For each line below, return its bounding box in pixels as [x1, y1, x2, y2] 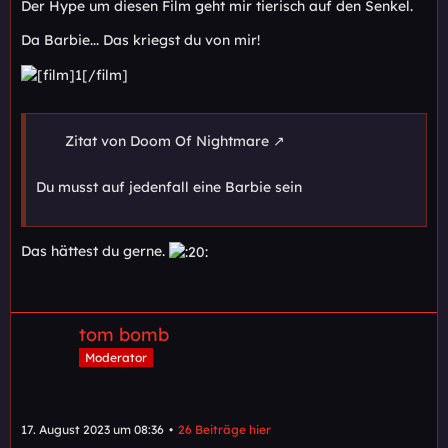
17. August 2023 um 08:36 [21, 422, 164, 438]
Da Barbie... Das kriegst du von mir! [21, 30, 260, 49]
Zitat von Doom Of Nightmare [65, 132, 269, 151]
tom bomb [79, 323, 169, 347]
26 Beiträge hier [178, 422, 271, 438]
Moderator [85, 350, 147, 366]
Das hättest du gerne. [21, 242, 169, 261]
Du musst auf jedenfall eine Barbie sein [36, 178, 302, 197]
